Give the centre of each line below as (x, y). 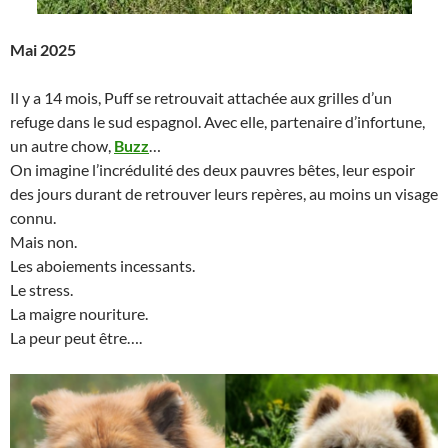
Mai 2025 (43, 49)
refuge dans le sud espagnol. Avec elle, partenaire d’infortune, (217, 121)
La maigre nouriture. (79, 313)
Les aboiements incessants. (102, 265)
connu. (33, 217)
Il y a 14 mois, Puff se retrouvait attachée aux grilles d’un (201, 97)
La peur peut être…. (76, 337)
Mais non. (43, 241)
